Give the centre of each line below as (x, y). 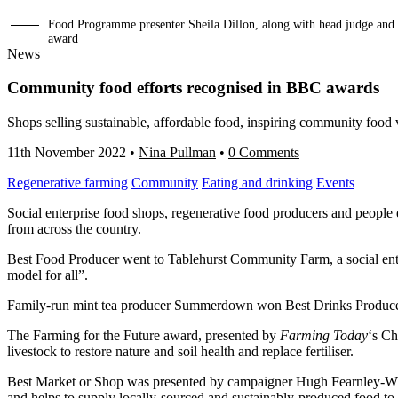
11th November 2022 (67, 153)
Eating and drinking (257, 183)
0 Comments (264, 153)
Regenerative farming (68, 183)
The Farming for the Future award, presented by (143, 336)
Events (335, 183)
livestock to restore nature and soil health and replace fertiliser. (180, 352)
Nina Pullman (177, 153)
